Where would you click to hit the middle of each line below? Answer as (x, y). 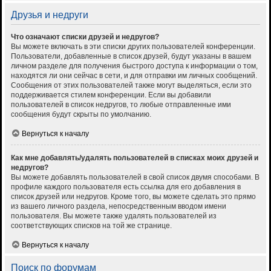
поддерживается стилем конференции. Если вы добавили (111, 95)
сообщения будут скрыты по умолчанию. (81, 115)
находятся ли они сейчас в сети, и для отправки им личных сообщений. (134, 76)
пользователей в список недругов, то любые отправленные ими (121, 105)
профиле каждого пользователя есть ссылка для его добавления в (126, 187)
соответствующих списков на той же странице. (91, 226)
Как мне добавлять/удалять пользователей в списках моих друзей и (135, 158)
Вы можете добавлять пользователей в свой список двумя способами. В (135, 178)
